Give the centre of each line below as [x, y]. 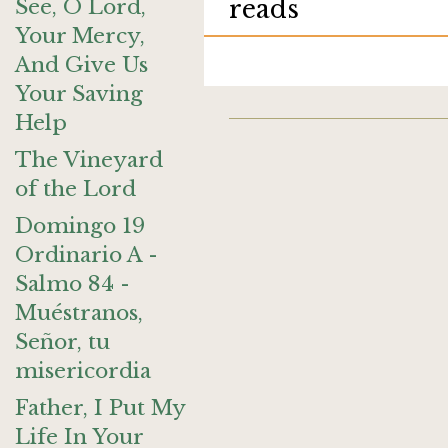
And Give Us [81, 65]
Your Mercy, [80, 36]
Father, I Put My [100, 408]
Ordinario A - [86, 255]
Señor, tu [62, 342]
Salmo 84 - [72, 284]
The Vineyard [89, 160]
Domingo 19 [80, 226]
